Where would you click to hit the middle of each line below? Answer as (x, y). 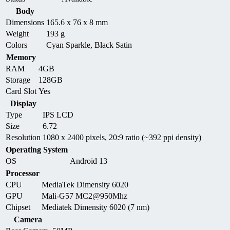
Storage (18, 80)
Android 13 (89, 161)
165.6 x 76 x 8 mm (77, 22)
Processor (23, 173)
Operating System (37, 149)
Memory (21, 57)
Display (23, 103)
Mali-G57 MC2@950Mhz (84, 196)
